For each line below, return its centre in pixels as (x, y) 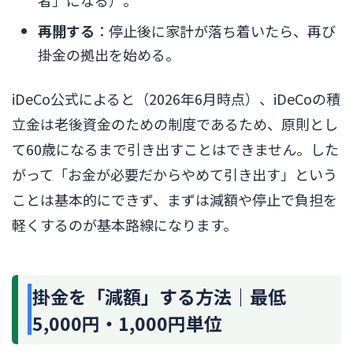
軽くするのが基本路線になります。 (124, 224)
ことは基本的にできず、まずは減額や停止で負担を (175, 199)
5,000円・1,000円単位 (127, 323)
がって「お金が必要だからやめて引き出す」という (175, 174)
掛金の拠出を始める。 (109, 55)
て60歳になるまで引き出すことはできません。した (175, 149)
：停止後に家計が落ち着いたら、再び (215, 31)
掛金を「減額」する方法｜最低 (159, 296)
